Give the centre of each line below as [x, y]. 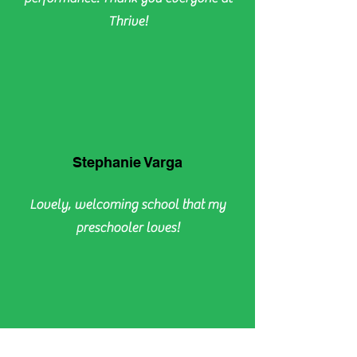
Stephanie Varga [127, 162]
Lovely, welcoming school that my [127, 205]
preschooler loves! [127, 228]
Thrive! [127, 22]
